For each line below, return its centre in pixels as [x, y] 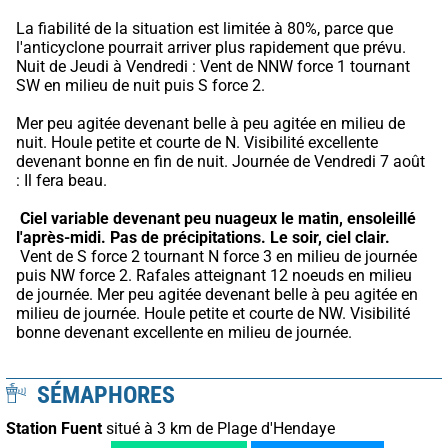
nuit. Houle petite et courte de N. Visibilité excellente [197, 142]
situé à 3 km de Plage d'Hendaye [218, 428]
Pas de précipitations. [188, 237]
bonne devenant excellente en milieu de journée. [184, 332]
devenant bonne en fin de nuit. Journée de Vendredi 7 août [220, 161]
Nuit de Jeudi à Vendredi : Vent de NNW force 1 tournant [213, 66]
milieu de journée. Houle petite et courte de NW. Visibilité [213, 313]
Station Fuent [54, 428]
